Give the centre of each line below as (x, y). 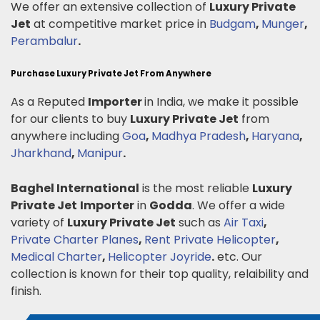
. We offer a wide (239, 206)
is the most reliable (196, 189)
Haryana (275, 136)
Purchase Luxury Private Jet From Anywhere (111, 74)
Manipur (100, 154)
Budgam (232, 24)
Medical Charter (56, 257)
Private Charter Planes (75, 240)
